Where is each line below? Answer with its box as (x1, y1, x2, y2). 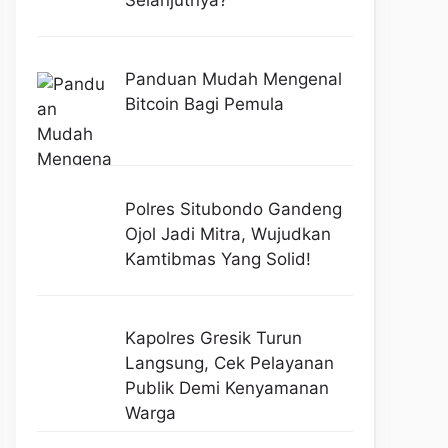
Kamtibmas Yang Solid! (124, 248, 311, 269)
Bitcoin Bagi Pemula (124, 94, 284, 115)
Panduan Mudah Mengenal (124, 69, 342, 90)
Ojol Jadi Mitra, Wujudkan (124, 223, 331, 244)
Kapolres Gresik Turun (124, 328, 302, 349)
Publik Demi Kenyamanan (124, 378, 329, 399)
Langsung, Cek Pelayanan (124, 353, 334, 374)
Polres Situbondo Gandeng (124, 198, 342, 219)
